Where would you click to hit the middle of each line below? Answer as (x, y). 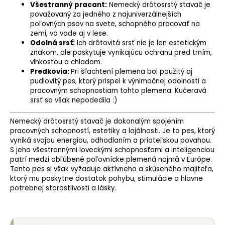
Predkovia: (50, 71)
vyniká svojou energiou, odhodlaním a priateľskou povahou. (111, 140)
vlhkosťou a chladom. (66, 62)
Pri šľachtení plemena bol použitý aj (132, 71)
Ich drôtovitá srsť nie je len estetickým (141, 43)
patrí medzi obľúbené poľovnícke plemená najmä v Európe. (111, 159)
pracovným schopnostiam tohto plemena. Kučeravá (118, 90)
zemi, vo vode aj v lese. (69, 33)
